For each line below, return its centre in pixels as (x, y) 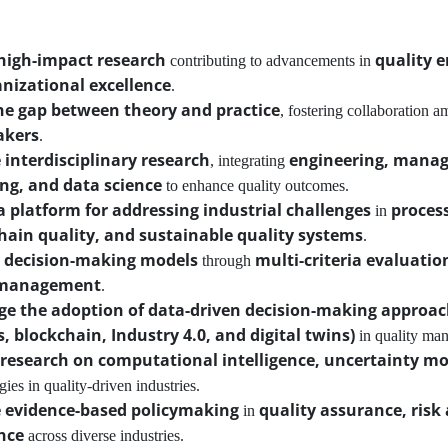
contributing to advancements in (270, 60)
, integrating (249, 160)
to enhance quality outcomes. (255, 185)
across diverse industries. (104, 435)
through (226, 260)
